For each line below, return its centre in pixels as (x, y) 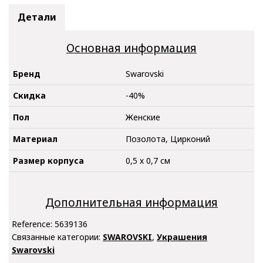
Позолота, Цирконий (168, 139)
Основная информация (131, 48)
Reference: (33, 224)
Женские (143, 117)
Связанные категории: (57, 237)
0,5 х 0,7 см (148, 160)
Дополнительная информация (131, 203)
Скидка (29, 95)
